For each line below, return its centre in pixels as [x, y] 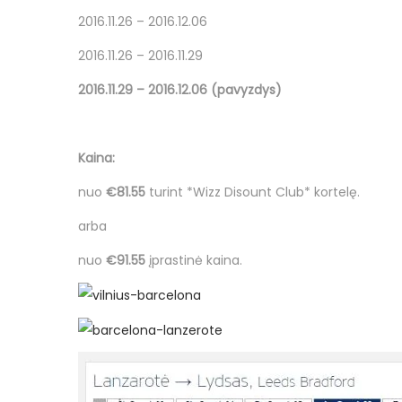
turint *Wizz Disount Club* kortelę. [254, 192]
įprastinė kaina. [196, 260]
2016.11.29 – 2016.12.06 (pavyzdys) [180, 90]
